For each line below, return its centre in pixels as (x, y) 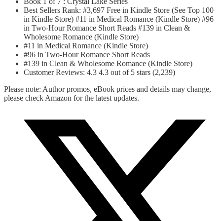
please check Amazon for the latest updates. (72, 98)
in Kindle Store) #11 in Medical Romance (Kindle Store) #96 (119, 19)
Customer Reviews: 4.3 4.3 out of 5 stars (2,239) (99, 73)
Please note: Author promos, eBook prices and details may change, (108, 89)
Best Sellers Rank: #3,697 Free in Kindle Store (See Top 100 (119, 10)
